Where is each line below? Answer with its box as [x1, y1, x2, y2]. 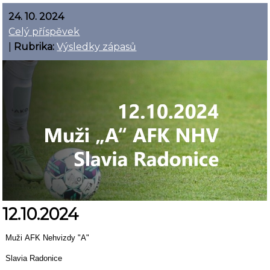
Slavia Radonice [5, 253, 63, 263]
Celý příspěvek [8, 26, 80, 38]
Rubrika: [14, 41, 55, 53]
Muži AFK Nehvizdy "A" [5, 233, 90, 242]
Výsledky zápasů [57, 41, 137, 53]
